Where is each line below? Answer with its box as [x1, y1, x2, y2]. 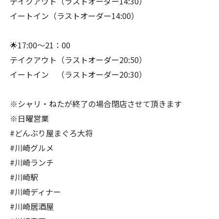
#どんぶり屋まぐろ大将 [10, 127, 93, 139]
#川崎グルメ [10, 142, 54, 153]
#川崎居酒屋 [10, 200, 54, 212]
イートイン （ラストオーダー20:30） [10, 68, 147, 80]
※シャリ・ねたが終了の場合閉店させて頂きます [10, 98, 182, 109]
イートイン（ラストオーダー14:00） [10, 10, 139, 22]
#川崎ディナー [10, 186, 61, 197]
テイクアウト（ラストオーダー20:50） [10, 54, 147, 66]
